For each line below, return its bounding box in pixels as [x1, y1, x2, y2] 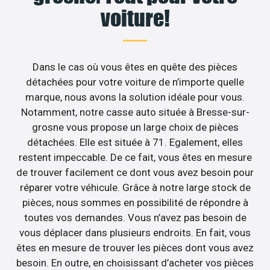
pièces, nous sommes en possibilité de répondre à [22, 196, 248, 209]
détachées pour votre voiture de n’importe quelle [26, 75, 244, 88]
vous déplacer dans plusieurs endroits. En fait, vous [19, 226, 251, 239]
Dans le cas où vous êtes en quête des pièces [33, 60, 237, 73]
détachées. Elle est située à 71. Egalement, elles [27, 136, 243, 148]
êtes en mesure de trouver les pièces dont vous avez [16, 241, 254, 254]
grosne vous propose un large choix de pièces [31, 121, 239, 133]
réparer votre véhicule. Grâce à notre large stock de [19, 181, 251, 193]
